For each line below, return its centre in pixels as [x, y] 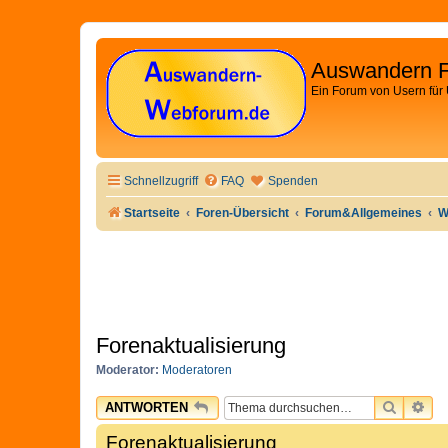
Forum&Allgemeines [364, 213]
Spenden [293, 181]
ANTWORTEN [146, 408]
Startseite [152, 213]
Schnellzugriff [161, 181]
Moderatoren [197, 369]
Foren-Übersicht [243, 213]
